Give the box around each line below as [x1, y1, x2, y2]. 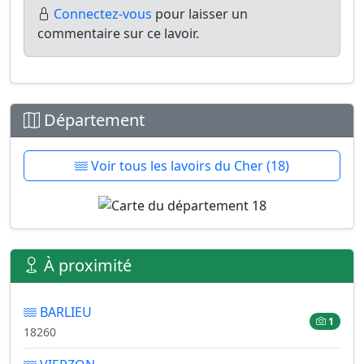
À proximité [40, 253, 132, 276]
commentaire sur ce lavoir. [37, 24, 199, 42]
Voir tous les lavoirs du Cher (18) [88, 157, 289, 175]
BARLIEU [37, 302, 92, 321]
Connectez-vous [54, 5, 152, 23]
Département [40, 109, 145, 131]
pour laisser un [152, 5, 248, 23]
